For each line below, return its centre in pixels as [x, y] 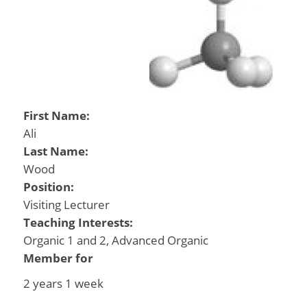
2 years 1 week [63, 283]
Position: [50, 187]
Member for [58, 258]
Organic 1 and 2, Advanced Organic [115, 240]
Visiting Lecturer [66, 205]
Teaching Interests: [79, 222]
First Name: [58, 115]
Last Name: [57, 151]
